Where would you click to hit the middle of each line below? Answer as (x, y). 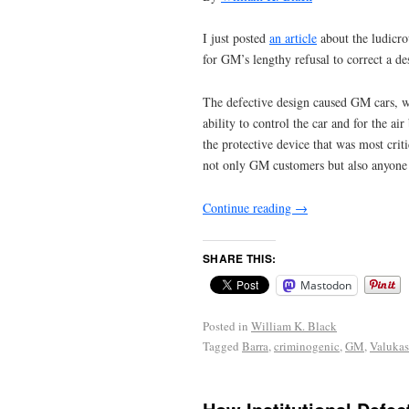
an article (293, 38)
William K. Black (294, 325)
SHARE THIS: (240, 258)
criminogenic (307, 346)
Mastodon (326, 285)
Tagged (221, 346)
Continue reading (249, 208)
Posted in (225, 325)
